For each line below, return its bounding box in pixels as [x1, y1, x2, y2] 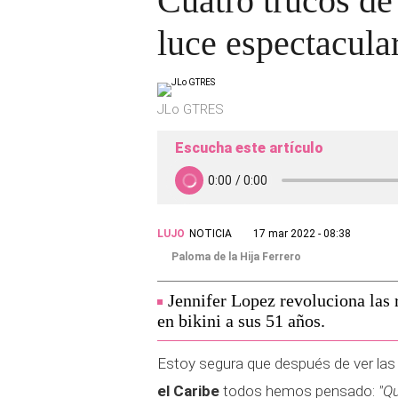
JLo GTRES [157, 101, 224, 117]
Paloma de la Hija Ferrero [171, 251, 301, 263]
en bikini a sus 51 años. [157, 311, 325, 330]
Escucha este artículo [175, 139, 323, 156]
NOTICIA [189, 227, 232, 240]
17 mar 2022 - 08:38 [253, 227, 351, 240]
